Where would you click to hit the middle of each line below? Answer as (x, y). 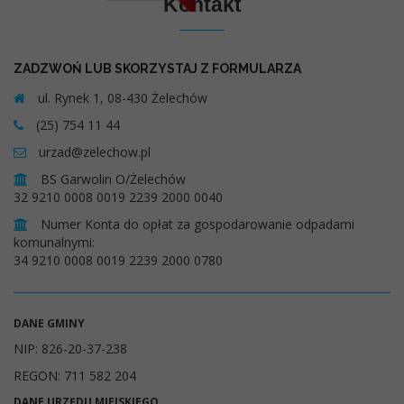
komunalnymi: (54, 243)
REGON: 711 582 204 (75, 376)
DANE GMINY (49, 324)
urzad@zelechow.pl (93, 152)
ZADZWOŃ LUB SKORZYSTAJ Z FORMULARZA (157, 69)
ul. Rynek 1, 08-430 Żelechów (121, 98)
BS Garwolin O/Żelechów (111, 179)
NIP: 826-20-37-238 (70, 349)
